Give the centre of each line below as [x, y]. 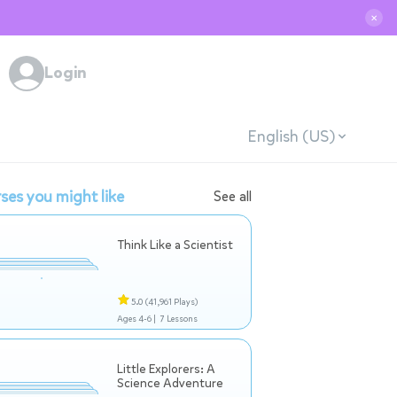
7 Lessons [179, 319]
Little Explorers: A [166, 369]
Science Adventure [170, 383]
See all [233, 196]
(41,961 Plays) [171, 302]
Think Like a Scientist [175, 245]
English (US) [291, 136]
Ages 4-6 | [136, 319]
